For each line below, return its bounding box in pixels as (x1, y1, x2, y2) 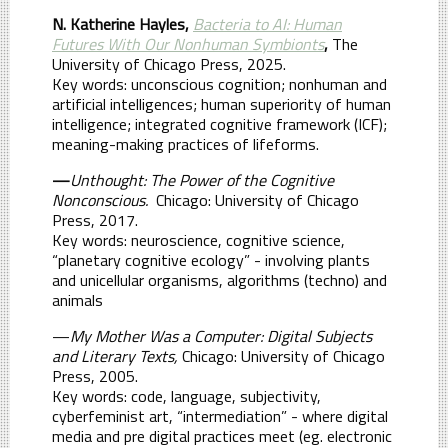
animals (52, 287, 103, 312)
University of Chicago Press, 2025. (52, 51, 286, 76)
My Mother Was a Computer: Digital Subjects (70, 323, 372, 348)
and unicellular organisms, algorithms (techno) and (52, 267, 387, 292)
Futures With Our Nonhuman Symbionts (52, 31, 324, 56)
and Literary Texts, (52, 343, 178, 368)
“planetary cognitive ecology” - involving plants (52, 247, 370, 272)
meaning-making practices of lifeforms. (52, 131, 319, 156)
